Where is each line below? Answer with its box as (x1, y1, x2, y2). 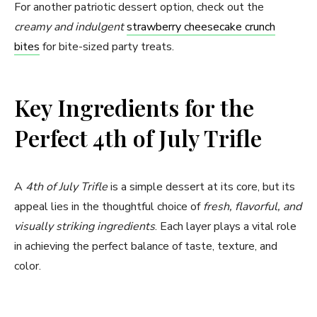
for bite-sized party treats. (40, 39, 174, 55)
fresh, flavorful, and (203, 199, 301, 215)
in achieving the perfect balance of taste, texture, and (14, 238, 277, 255)
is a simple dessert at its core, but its (108, 179, 295, 195)
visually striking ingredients (14, 219, 155, 235)
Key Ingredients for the (14, 92, 254, 123)
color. (14, 258, 41, 275)
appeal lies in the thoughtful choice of (14, 199, 203, 215)
